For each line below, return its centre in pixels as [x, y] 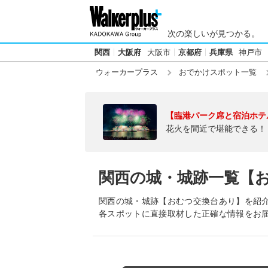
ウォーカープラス [127, 72]
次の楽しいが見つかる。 [214, 33]
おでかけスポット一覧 [218, 72]
